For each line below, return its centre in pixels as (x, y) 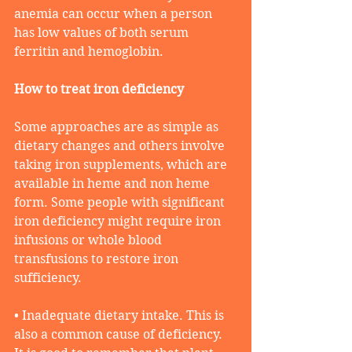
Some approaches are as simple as (118, 127)
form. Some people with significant (121, 203)
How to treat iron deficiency (101, 90)
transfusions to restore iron (98, 259)
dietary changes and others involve (121, 146)
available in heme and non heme (114, 184)
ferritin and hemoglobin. (89, 52)
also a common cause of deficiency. (120, 335)
